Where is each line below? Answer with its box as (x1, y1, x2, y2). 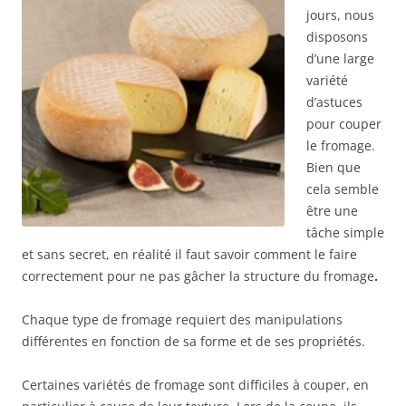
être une (306, 201, 358, 219)
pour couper (306, 114, 382, 132)
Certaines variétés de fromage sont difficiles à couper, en (22, 375, 369, 393)
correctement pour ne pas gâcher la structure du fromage (22, 266, 374, 285)
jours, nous (306, 5, 374, 24)
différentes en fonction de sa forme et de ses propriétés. (22, 332, 365, 350)
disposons (306, 27, 368, 45)
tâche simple (306, 223, 384, 241)
